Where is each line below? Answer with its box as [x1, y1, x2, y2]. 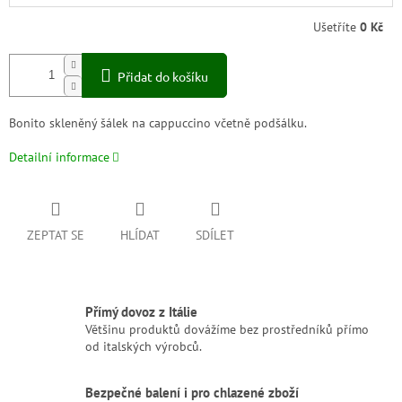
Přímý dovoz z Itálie [85, 301, 197, 320]
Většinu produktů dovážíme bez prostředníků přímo [85, 320, 369, 337]
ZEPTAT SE [27, 226, 84, 243]
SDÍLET [196, 226, 234, 243]
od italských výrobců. [85, 337, 202, 354]
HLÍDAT [120, 226, 160, 243]
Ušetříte [313, 18, 360, 35]
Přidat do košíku [118, 67, 208, 84]
